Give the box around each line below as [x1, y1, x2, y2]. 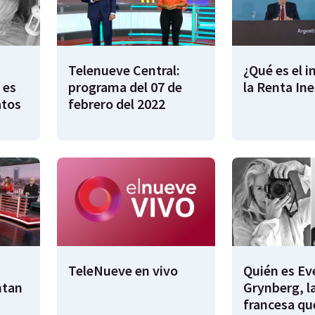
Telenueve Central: [68, 60, 180, 79]
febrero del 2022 [68, 94, 165, 112]
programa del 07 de [68, 77, 182, 96]
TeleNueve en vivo [68, 262, 178, 280]
